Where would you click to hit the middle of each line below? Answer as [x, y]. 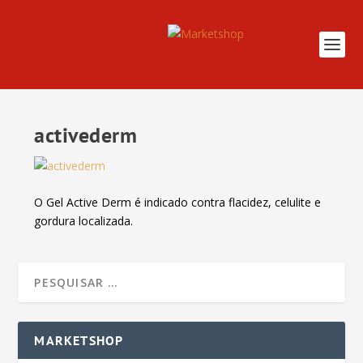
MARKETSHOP [79, 341]
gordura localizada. [84, 221]
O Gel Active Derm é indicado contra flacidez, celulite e [178, 203]
